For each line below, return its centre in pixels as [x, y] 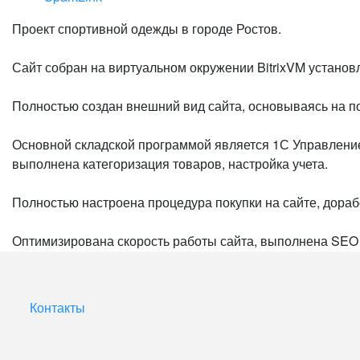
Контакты [57, 307]
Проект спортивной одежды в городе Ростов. [147, 29]
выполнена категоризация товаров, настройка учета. [170, 164]
